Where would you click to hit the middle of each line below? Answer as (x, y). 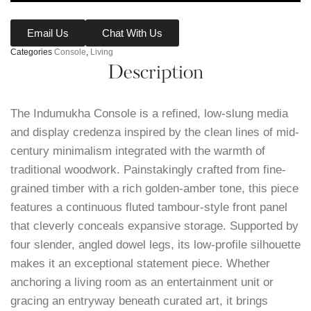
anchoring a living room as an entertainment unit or (142, 283)
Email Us (48, 33)
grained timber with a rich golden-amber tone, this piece (154, 189)
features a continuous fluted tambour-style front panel (149, 208)
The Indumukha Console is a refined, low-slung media (149, 114)
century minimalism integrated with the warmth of (138, 151)
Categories (31, 52)
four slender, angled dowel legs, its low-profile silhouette (155, 245)
